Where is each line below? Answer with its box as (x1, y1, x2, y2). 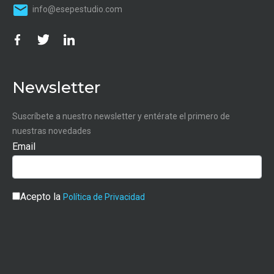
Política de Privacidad (63, 191, 145, 202)
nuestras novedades (12, 125, 91, 136)
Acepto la (20, 190, 63, 202)
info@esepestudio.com (32, 4, 122, 14)
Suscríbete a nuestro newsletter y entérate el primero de (12, 111, 230, 121)
